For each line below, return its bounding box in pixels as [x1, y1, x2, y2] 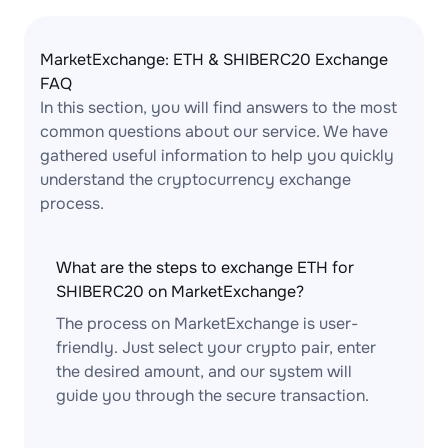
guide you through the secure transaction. [56, 385, 369, 406]
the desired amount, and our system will [56, 361, 352, 382]
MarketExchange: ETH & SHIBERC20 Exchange [40, 49, 388, 70]
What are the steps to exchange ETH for [56, 257, 354, 278]
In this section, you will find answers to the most [40, 97, 397, 118]
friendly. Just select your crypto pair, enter [56, 337, 376, 358]
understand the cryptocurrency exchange [40, 169, 351, 190]
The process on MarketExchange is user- [56, 313, 358, 334]
